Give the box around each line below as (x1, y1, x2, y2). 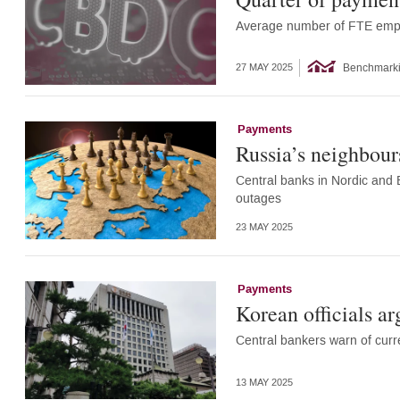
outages (235, 189, 281, 207)
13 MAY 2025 (235, 376, 293, 388)
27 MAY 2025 (235, 62, 293, 74)
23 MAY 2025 (235, 221, 293, 234)
